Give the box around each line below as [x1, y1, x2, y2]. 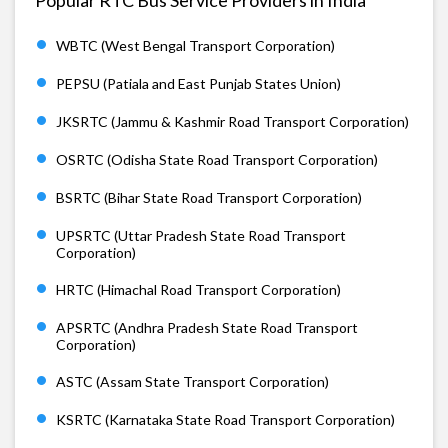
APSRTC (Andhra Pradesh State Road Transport [56, 318, 358, 336]
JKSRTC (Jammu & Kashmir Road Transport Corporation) [56, 112, 409, 130]
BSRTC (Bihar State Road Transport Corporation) [56, 188, 362, 206]
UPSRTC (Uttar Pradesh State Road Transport [56, 226, 346, 244]
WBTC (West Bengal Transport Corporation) [56, 36, 335, 54]
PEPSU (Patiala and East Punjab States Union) [56, 74, 341, 92]
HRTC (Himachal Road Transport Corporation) [56, 280, 341, 298]
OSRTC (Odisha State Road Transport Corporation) [56, 150, 378, 168]
